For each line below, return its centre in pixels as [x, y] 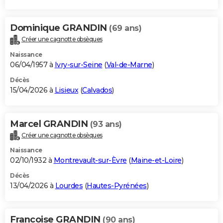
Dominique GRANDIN [59, 28]
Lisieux [66, 90]
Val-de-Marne [129, 64]
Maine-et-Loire [156, 161]
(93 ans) [106, 124]
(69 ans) [125, 28]
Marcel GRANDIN [50, 124]
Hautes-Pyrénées [117, 186]
